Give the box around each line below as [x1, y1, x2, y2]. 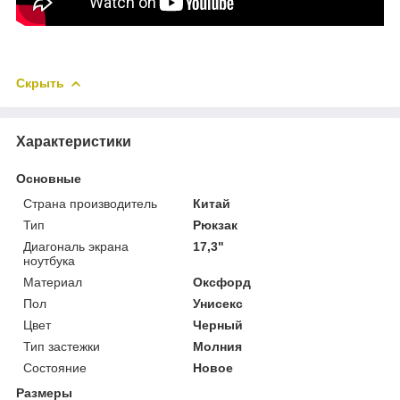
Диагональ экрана [23, 238, 129, 254]
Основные [16, 171, 81, 186]
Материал [23, 274, 82, 289]
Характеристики [16, 133, 131, 149]
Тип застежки [23, 338, 100, 354]
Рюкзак [193, 217, 238, 232]
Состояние [23, 360, 87, 375]
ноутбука [23, 253, 75, 268]
